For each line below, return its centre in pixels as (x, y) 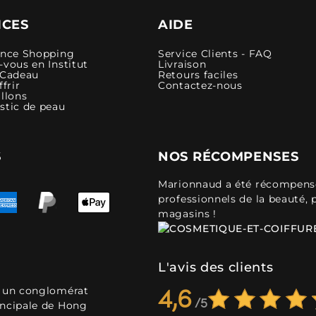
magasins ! (187, 213)
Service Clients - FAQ (215, 53)
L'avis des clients (216, 267)
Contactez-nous (200, 85)
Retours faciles (198, 74)
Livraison (182, 64)
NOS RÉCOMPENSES (229, 156)
